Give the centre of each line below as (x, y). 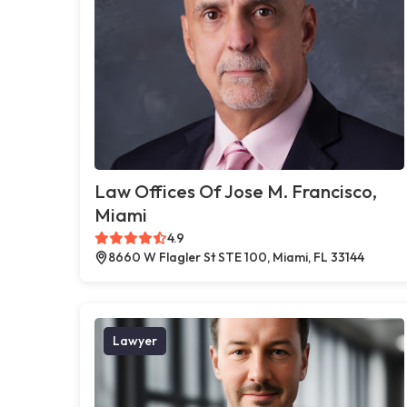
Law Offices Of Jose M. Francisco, (236, 191)
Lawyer (135, 340)
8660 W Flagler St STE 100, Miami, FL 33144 (236, 257)
